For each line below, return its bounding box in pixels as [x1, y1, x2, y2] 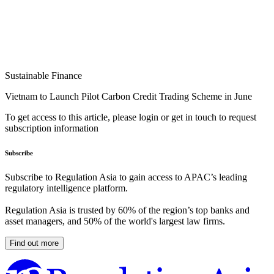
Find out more [10, 239, 59, 248]
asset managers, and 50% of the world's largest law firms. [5, 216, 225, 227]
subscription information [5, 123, 98, 134]
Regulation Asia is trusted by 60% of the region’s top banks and [5, 205, 250, 216]
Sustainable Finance [5, 70, 82, 81]
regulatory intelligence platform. [5, 183, 128, 194]
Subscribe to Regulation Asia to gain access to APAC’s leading [5, 172, 247, 183]
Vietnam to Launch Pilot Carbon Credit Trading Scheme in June [5, 91, 252, 102]
